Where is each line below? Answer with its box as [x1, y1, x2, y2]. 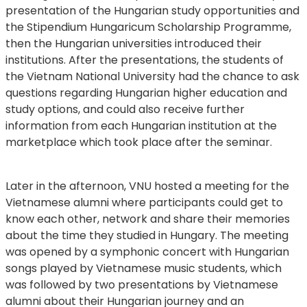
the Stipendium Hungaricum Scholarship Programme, [5, 19, 291, 35]
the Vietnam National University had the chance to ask [5, 68, 299, 84]
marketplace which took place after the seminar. [5, 134, 272, 150]
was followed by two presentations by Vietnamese [5, 276, 278, 293]
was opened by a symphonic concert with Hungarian [5, 243, 289, 260]
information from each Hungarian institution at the [5, 117, 277, 134]
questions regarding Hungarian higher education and [5, 84, 287, 101]
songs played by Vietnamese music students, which [5, 260, 282, 276]
